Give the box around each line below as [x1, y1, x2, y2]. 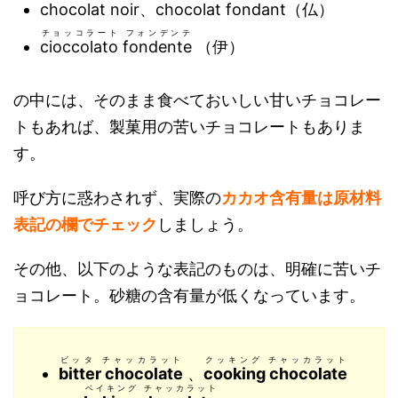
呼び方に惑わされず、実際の [13, 188, 221, 207]
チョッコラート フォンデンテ [41, 28, 190, 37]
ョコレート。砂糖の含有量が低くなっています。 [13, 286, 365, 305]
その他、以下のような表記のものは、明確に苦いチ [13, 259, 381, 278]
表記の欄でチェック [13, 215, 157, 234]
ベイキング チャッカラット [84, 383, 216, 393]
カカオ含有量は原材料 [221, 188, 381, 207]
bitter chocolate [59, 364, 183, 383]
